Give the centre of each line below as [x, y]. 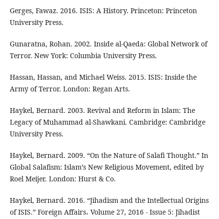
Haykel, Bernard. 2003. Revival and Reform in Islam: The [102, 110]
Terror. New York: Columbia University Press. [83, 55]
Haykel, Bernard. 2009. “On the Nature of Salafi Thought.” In [109, 155]
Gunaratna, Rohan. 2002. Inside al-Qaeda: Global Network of [108, 44]
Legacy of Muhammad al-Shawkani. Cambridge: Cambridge [107, 122]
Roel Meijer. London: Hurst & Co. [63, 178]
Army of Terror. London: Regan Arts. [70, 88]
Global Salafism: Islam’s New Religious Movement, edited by [107, 167]
